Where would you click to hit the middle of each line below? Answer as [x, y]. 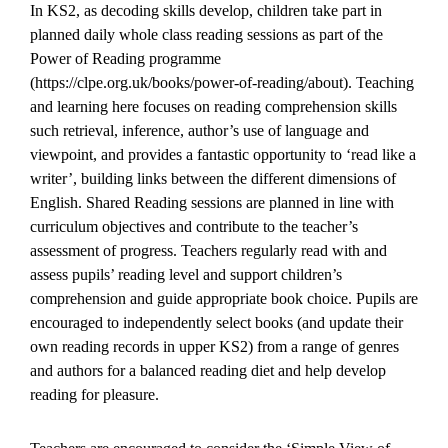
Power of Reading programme [125, 58]
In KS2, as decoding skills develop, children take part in [206, 10]
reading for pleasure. [94, 394]
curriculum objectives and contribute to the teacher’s [194, 226]
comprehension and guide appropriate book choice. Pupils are [224, 298]
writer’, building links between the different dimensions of [213, 178]
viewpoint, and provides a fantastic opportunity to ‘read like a [223, 154]
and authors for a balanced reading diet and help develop [208, 370]
